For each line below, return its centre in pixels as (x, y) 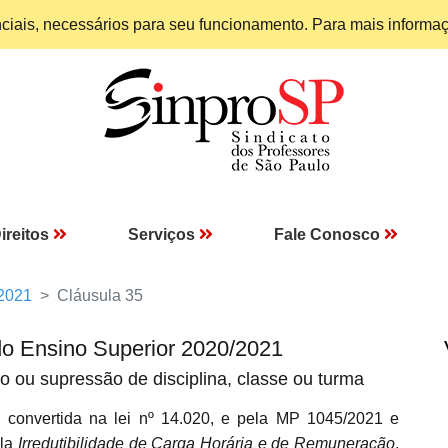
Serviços (161, 234)
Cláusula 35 (100, 295)
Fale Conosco (327, 234)
